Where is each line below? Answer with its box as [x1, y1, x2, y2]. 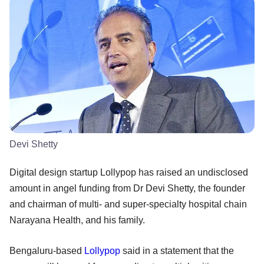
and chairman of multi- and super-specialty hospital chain [9, 199, 247, 209]
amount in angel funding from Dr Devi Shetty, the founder [9, 183, 245, 193]
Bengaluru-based [9, 245, 84, 256]
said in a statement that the [120, 245, 234, 256]
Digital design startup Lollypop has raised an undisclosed [9, 167, 248, 177]
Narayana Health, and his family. [9, 214, 145, 225]
